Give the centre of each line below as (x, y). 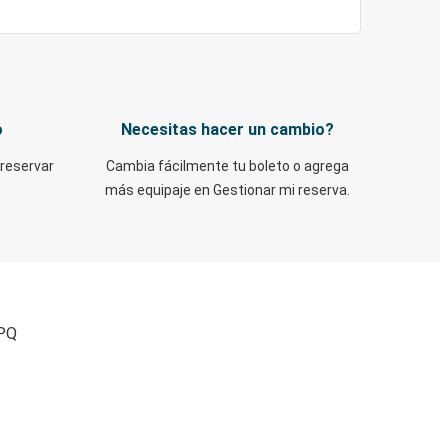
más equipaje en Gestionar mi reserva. (227, 190)
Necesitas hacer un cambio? (227, 129)
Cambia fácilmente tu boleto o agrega (227, 166)
